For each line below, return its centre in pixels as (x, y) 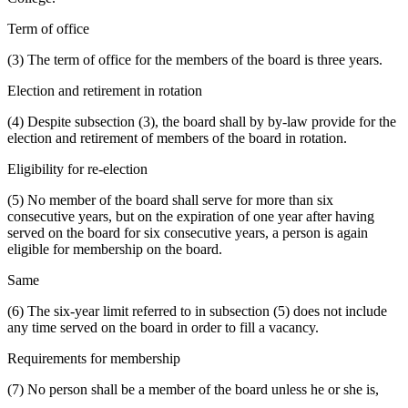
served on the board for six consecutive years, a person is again (188, 233)
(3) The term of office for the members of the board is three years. (195, 60)
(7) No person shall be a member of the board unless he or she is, (193, 390)
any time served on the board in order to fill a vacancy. (163, 328)
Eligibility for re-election (77, 169)
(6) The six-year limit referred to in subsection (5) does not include (197, 311)
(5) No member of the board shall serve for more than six (170, 200)
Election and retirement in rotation (105, 91)
